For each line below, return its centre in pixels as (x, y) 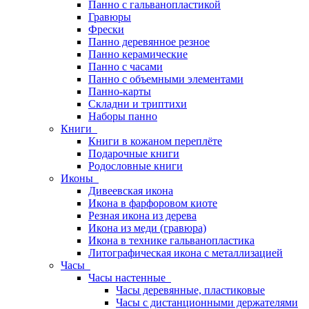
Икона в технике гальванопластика (171, 240)
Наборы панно (123, 116)
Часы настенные (130, 278)
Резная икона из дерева (142, 216)
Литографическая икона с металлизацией (186, 253)
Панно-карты (120, 91)
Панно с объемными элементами (166, 79)
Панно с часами (126, 67)
